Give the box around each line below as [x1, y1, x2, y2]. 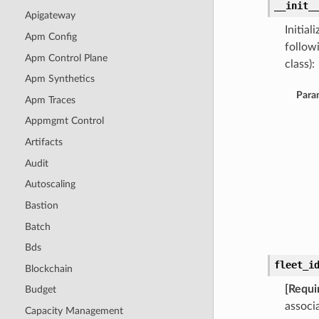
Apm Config [24, 31, 77, 42]
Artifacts [24, 137, 63, 148]
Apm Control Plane [24, 52, 108, 63]
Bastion [24, 199, 58, 211]
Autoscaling [24, 179, 75, 190]
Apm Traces [24, 94, 75, 105]
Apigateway [24, 10, 75, 21]
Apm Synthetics [24, 73, 95, 85]
